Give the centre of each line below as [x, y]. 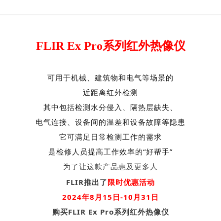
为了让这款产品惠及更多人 [110, 166]
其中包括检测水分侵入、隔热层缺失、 [110, 107]
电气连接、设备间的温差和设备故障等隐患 [110, 122]
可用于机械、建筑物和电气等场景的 [110, 77]
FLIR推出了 [87, 182]
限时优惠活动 [131, 182]
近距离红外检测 [110, 92]
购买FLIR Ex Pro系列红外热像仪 [110, 212]
